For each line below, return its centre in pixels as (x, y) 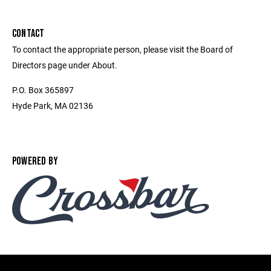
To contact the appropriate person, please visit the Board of (122, 49)
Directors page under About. (65, 65)
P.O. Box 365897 (43, 90)
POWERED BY (35, 161)
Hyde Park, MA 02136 (53, 106)
